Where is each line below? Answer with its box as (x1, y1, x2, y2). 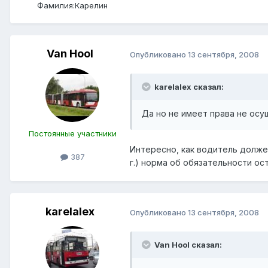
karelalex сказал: (154, 82, 224, 92)
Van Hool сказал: (153, 240, 222, 250)
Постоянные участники (28, 129, 117, 139)
